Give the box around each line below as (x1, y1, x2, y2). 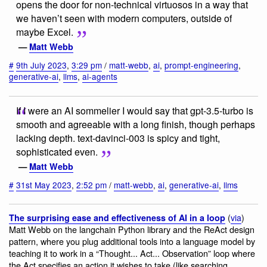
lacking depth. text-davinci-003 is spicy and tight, (16, 131, 220, 145)
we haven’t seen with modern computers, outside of (16, 11, 232, 26)
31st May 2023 (16, 178, 72, 191)
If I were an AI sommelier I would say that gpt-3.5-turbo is (16, 103, 253, 117)
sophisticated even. (16, 144, 98, 159)
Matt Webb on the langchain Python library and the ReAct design (9, 223, 254, 236)
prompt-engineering (164, 58, 238, 71)
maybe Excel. (16, 25, 73, 39)
